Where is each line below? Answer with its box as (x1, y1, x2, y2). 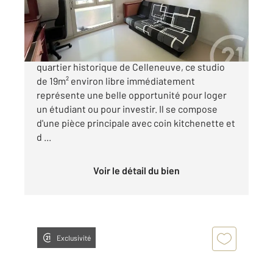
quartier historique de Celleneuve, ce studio (37, 61, 225, 73)
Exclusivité (57, 233, 91, 243)
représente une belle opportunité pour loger (37, 89, 227, 101)
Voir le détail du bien (99, 165, 180, 177)
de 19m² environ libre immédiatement (37, 75, 195, 87)
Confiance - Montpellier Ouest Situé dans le (37, 47, 221, 59)
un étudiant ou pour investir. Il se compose (37, 103, 218, 115)
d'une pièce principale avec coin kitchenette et (37, 117, 235, 129)
